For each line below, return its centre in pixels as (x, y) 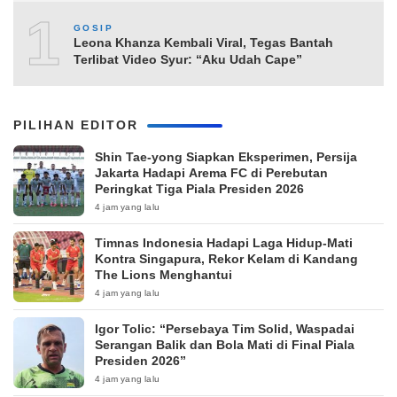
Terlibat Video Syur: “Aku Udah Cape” (188, 60)
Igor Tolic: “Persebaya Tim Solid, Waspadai (225, 328)
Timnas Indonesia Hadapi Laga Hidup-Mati (224, 242)
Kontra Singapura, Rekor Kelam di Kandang (226, 258)
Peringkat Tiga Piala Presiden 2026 (199, 188)
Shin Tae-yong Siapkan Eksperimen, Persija (226, 156)
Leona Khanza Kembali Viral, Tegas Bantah (203, 43)
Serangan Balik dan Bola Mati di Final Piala (225, 344)
